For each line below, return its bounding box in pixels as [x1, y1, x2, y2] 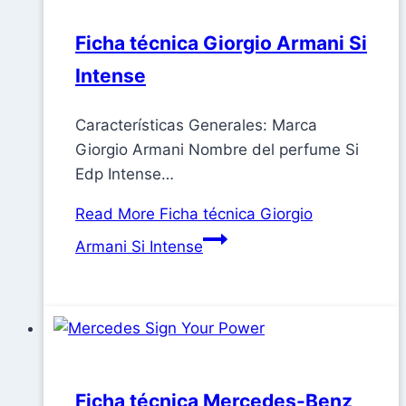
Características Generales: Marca [75, 116, 317, 135]
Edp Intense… [75, 165, 174, 184]
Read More [75, 205, 155, 224]
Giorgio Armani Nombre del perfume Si [75, 140, 359, 159]
